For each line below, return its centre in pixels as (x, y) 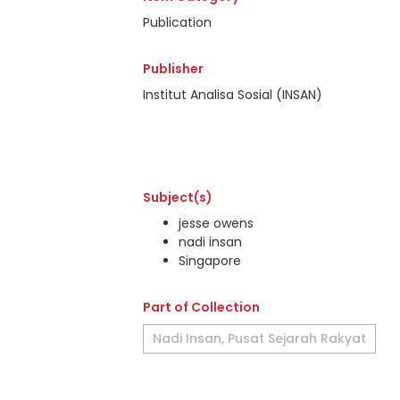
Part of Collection (201, 307)
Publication (177, 22)
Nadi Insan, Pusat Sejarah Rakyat (259, 338)
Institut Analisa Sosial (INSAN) (233, 95)
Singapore (210, 261)
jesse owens (216, 223)
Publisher (173, 69)
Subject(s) (178, 197)
